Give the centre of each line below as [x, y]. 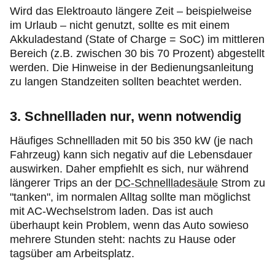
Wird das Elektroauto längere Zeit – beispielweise [131, 11]
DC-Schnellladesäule [166, 183]
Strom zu [242, 183]
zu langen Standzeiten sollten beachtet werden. [126, 82]
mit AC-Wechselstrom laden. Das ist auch [111, 211]
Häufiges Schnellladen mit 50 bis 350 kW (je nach [131, 141]
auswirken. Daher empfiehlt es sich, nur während [129, 169]
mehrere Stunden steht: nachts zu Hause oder [123, 239]
